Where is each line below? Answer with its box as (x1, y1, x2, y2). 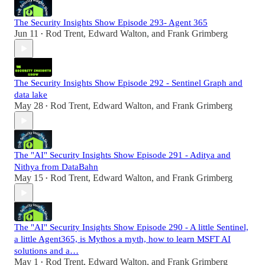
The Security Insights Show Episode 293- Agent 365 (14, 18, 208, 28)
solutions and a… (14, 246, 79, 256)
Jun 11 (14, 28, 38, 39)
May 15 (14, 173, 43, 183)
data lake (14, 90, 47, 100)
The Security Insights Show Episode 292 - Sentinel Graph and (14, 78, 243, 88)
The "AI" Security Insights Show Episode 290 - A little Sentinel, (14, 222, 248, 232)
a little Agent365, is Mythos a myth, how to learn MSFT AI (14, 234, 231, 244)
